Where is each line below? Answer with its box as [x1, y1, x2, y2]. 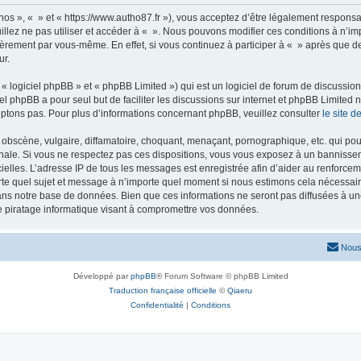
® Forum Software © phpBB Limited [156, 272, 288, 280]
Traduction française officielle [109, 286, 217, 295]
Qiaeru [227, 286, 252, 295]
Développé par [73, 272, 131, 280]
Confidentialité [131, 301, 184, 309]
